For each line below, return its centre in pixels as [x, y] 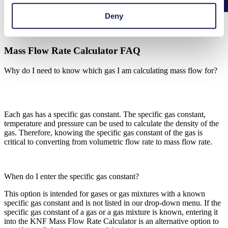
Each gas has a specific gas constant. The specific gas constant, [105, 114]
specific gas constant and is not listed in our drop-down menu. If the [112, 203]
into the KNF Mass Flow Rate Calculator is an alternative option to [111, 221]
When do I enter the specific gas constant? [73, 176]
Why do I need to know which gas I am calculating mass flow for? [111, 70]
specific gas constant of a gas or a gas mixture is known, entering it [111, 212]
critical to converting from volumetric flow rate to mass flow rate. [108, 141]
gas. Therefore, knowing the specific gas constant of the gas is [103, 132]
